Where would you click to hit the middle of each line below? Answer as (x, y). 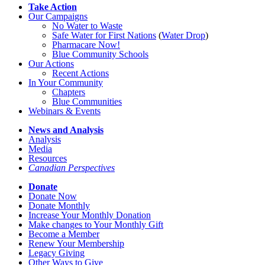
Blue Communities (87, 101)
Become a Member (64, 234)
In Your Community (66, 82)
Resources (48, 158)
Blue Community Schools (100, 54)
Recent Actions (80, 73)
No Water (71, 25)
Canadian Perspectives (72, 167)
